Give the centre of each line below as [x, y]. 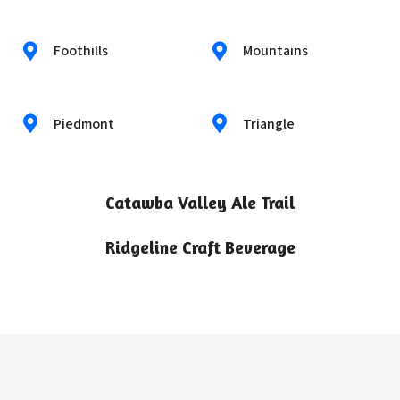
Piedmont [84, 123]
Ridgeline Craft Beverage [200, 248]
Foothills [81, 51]
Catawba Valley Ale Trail [200, 203]
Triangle [269, 123]
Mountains [276, 51]
